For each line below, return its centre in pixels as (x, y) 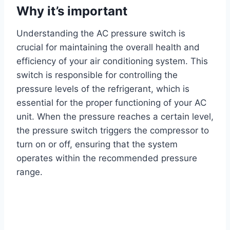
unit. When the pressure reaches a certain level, (115, 117)
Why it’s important (72, 11)
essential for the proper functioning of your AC (111, 103)
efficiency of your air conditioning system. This (112, 61)
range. (30, 172)
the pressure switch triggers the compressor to (113, 131)
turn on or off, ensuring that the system (97, 145)
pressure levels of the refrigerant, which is (103, 89)
